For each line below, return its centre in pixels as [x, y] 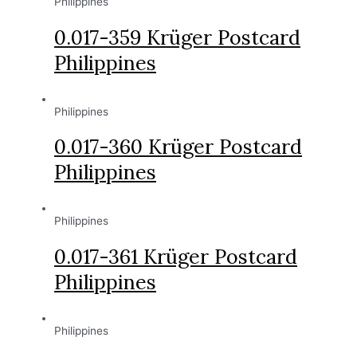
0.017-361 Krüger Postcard [176, 256]
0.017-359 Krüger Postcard [177, 37]
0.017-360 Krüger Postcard [178, 147]
